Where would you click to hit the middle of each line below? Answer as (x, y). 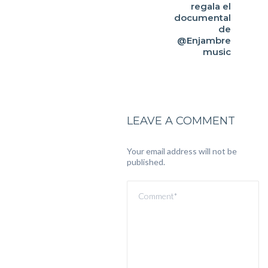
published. (146, 162)
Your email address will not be (182, 151)
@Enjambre (204, 40)
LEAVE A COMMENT (181, 121)
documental (203, 17)
